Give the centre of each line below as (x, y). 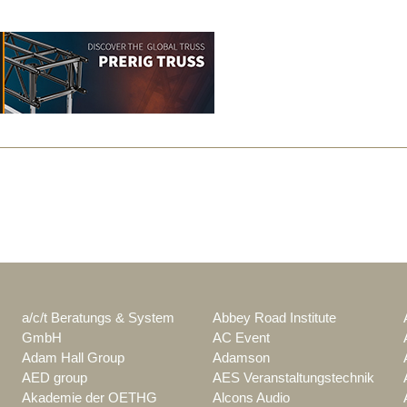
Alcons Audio (251, 397)
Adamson (241, 357)
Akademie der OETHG (89, 397)
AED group (55, 377)
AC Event (241, 338)
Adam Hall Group (73, 357)
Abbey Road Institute (274, 318)
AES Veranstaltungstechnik (293, 377)
